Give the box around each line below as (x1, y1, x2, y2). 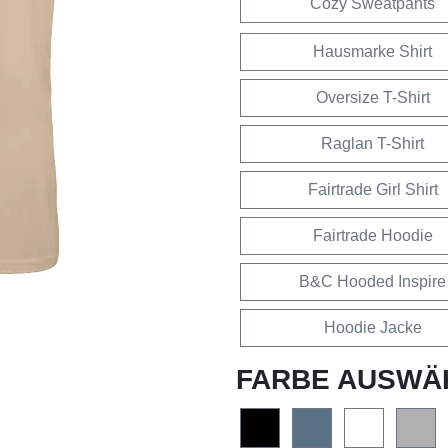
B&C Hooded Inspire (299, 272, 446, 290)
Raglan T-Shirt (321, 134, 424, 152)
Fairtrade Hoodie (312, 226, 433, 244)
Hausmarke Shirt (313, 42, 432, 60)
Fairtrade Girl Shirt (307, 180, 438, 198)
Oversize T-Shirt (315, 88, 430, 106)
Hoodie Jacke (323, 318, 422, 336)
